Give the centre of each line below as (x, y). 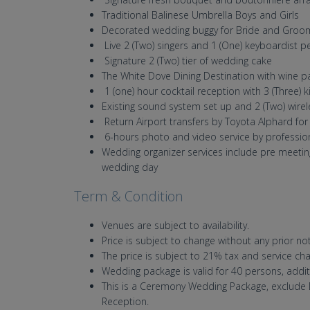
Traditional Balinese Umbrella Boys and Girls (200, 15)
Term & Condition (129, 197)
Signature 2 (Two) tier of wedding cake (187, 61)
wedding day (130, 167)
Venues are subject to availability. (177, 226)
